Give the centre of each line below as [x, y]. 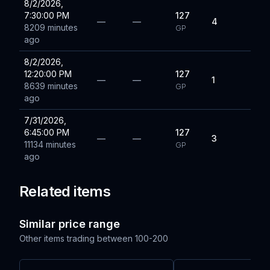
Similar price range [70, 224]
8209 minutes [51, 27]
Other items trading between [76, 238]
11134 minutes [50, 144]
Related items [65, 191]
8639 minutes [51, 86]
